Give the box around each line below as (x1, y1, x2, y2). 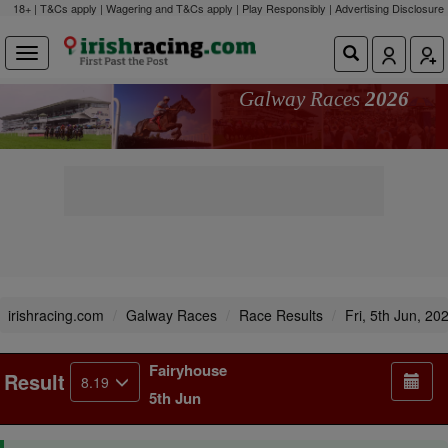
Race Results (239, 305, 323, 325)
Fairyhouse (149, 359, 227, 381)
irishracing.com (8, 305, 104, 325)
